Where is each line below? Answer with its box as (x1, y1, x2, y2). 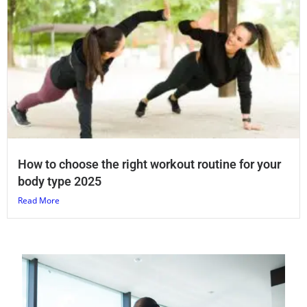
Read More (18, 195, 60, 207)
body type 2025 (18, 174, 101, 189)
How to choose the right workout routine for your (18, 157, 281, 172)
